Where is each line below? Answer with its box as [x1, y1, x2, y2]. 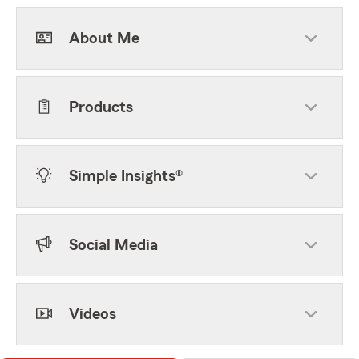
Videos [69, 306, 116, 322]
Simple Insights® [69, 168, 183, 184]
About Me [69, 30, 139, 46]
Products [69, 99, 133, 115]
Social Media [69, 237, 158, 253]
